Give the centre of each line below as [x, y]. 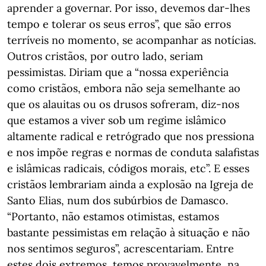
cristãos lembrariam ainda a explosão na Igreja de [130, 184]
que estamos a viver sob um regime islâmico [117, 120]
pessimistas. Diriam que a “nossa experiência [118, 72]
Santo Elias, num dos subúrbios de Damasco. [118, 200]
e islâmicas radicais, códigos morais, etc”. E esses [128, 168]
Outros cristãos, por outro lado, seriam [105, 56]
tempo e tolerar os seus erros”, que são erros [119, 24]
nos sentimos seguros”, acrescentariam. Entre [121, 248]
